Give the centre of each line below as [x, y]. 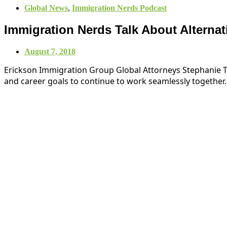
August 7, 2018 [50, 51]
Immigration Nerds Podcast [119, 8]
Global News [46, 8]
